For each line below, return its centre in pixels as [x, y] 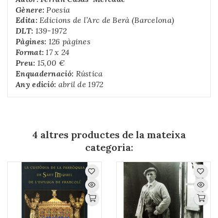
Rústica [88, 74]
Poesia [58, 9]
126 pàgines [70, 42]
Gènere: [31, 9]
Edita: [28, 20]
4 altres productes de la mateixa [109, 134]
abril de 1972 [81, 84]
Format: [30, 52]
